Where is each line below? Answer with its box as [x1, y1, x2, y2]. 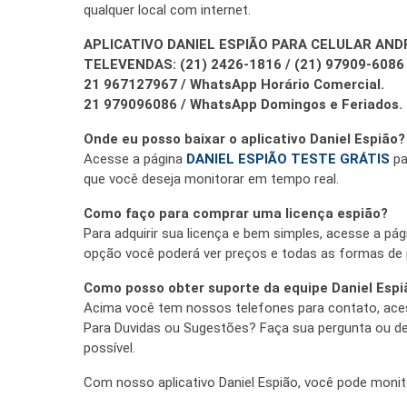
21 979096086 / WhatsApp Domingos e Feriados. [84, 95, 402, 113]
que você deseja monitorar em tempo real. [84, 170, 339, 187]
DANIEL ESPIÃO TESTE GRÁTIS [186, 150, 390, 167]
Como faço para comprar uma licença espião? [84, 204, 388, 222]
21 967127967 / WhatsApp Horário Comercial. [84, 75, 384, 93]
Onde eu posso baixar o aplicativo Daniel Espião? [84, 130, 405, 147]
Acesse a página [84, 150, 186, 167]
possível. [84, 339, 135, 356]
